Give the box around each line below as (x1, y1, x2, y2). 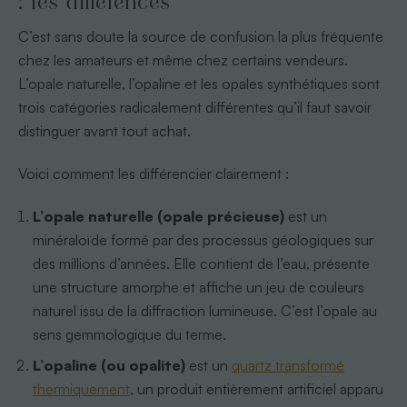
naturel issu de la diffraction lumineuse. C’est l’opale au (33, 301, 378, 320)
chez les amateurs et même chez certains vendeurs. (17, 50, 348, 69)
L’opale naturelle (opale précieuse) (33, 206, 285, 225)
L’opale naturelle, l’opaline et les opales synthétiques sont (17, 74, 380, 93)
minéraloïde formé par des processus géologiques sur (33, 230, 374, 249)
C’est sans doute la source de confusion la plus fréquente (17, 26, 383, 45)
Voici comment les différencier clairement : (17, 164, 289, 183)
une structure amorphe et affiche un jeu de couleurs (33, 277, 365, 296)
